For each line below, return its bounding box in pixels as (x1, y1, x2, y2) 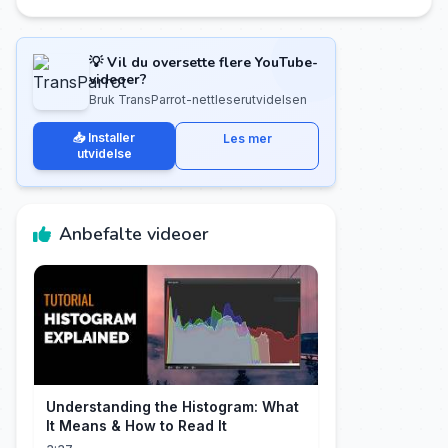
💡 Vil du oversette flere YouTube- (89, 53, 318, 72)
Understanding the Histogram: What (46, 398, 299, 415)
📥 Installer (73, 130, 135, 145)
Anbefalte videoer (59, 222, 209, 246)
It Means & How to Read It (46, 417, 227, 434)
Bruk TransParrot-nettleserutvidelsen (89, 92, 307, 107)
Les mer (222, 131, 272, 146)
